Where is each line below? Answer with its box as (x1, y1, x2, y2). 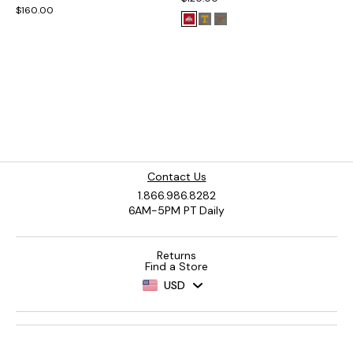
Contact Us (147, 169, 206, 184)
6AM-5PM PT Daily (128, 203, 225, 217)
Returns (157, 247, 196, 262)
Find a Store (145, 258, 208, 273)
